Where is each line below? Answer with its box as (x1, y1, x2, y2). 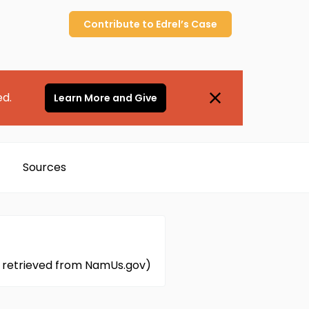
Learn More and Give (53, 91, 157, 105)
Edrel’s (156, 17, 189, 31)
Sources (22, 159, 66, 175)
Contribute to (83, 17, 156, 31)
